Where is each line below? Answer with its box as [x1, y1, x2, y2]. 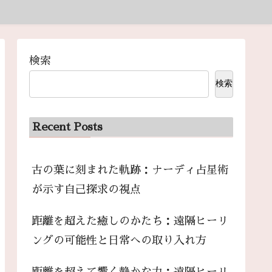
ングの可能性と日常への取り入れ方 [32, 235, 206, 246]
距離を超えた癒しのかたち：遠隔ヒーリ [32, 216, 228, 227]
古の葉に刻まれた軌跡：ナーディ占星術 [32, 165, 228, 176]
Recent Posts [32, 121, 103, 133]
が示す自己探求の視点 [32, 184, 141, 195]
